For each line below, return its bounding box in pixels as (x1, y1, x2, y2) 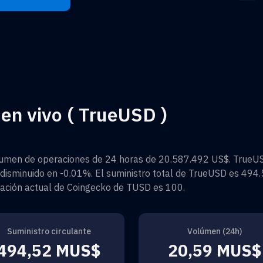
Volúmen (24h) (187, 225, 242, 237)
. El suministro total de (91, 167, 188, 179)
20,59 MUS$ (167, 239, 261, 261)
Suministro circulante (6, 225, 91, 237)
